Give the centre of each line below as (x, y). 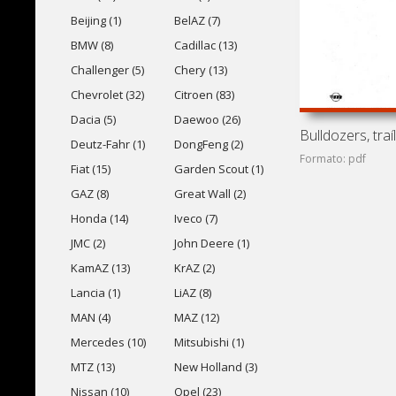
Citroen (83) (204, 95)
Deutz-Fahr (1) (108, 144)
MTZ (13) (93, 367)
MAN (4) (91, 317)
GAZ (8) (90, 194)
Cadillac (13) (205, 45)
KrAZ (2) (194, 268)
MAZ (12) (196, 317)
